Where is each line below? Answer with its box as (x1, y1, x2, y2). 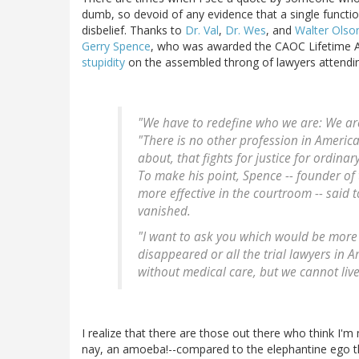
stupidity (82, 54, 125, 71)
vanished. (138, 203, 191, 220)
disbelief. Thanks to (82, 22, 185, 38)
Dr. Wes (225, 22, 266, 38)
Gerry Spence (82, 38, 151, 54)
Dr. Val (185, 22, 219, 38)
